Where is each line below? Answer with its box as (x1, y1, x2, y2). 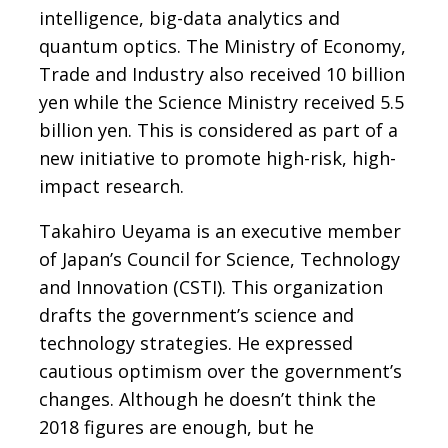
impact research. (39, 174, 184, 199)
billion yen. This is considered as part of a (39, 118, 398, 143)
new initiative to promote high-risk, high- (39, 146, 396, 171)
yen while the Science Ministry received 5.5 (39, 90, 404, 115)
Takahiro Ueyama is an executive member (39, 219, 401, 244)
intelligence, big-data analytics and (39, 6, 340, 31)
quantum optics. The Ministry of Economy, (39, 34, 406, 59)
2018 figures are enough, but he (39, 415, 314, 440)
